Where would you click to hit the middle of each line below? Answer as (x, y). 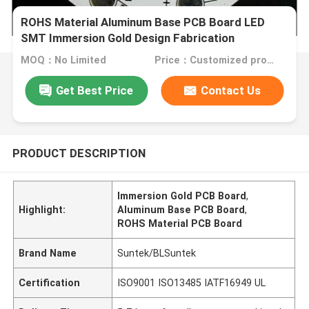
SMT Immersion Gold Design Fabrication (128, 38)
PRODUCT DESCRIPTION (79, 153)
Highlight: (42, 209)
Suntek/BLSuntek (157, 253)
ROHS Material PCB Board (180, 223)
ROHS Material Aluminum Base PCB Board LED (143, 22)
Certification (50, 282)
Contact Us (231, 90)
